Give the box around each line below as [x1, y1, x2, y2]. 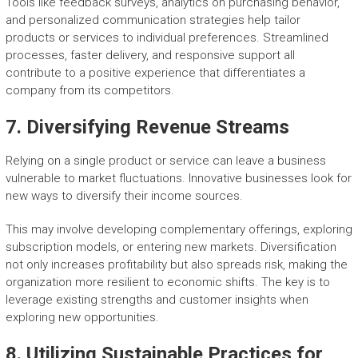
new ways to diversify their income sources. [5, 189, 243, 204]
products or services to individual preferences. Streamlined [5, 30, 328, 46]
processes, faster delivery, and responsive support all [5, 48, 295, 63]
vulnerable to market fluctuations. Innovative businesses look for [5, 171, 352, 186]
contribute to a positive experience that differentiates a [5, 66, 305, 81]
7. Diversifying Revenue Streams [5, 116, 289, 139]
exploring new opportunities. [5, 310, 159, 325]
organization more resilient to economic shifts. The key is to [5, 275, 330, 290]
